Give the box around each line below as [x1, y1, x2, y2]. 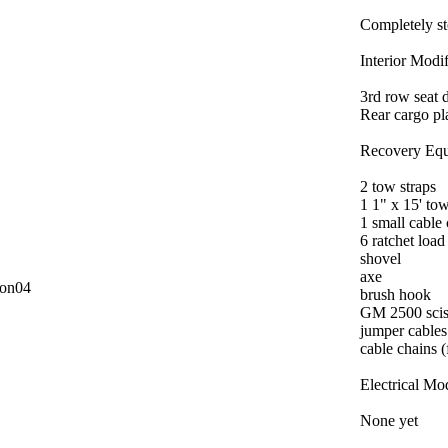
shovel [360, 250, 401, 268]
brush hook [360, 286, 431, 304]
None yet [360, 412, 418, 430]
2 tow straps [360, 178, 436, 196]
